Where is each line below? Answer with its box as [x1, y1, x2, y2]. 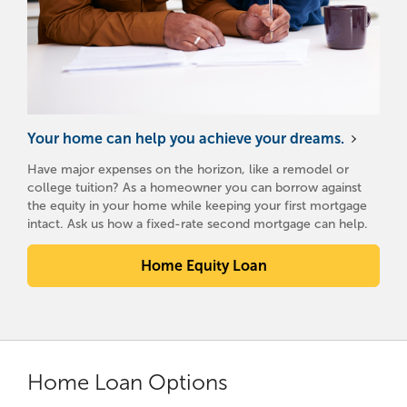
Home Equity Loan [140, 258, 267, 274]
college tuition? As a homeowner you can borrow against [27, 181, 362, 195]
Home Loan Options [27, 371, 228, 395]
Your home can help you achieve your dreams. [27, 131, 344, 147]
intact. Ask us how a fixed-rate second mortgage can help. [27, 217, 368, 232]
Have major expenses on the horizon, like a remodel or [27, 163, 349, 177]
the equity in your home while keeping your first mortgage [27, 199, 367, 213]
